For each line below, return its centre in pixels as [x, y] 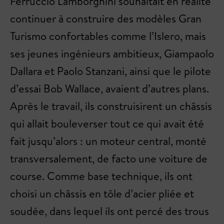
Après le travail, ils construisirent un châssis [111, 106]
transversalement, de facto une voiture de [109, 159]
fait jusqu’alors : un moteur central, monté [108, 141]
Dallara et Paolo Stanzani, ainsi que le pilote [110, 71]
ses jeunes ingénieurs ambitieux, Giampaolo [112, 54]
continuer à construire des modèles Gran [106, 19]
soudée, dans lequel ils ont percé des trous [109, 211]
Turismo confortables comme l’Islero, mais [108, 36]
